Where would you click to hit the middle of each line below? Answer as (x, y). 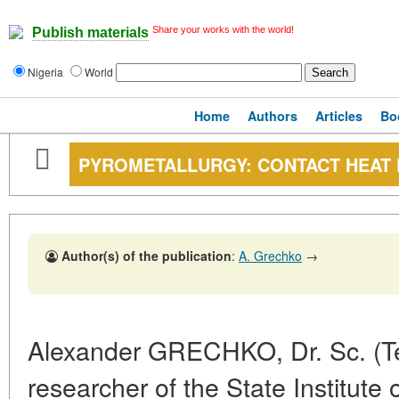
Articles (339, 116)
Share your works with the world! (223, 29)
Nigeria (47, 72)
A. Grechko (270, 256)
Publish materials (90, 33)
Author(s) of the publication (147, 256)
